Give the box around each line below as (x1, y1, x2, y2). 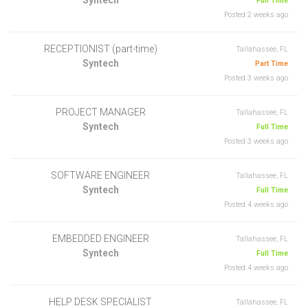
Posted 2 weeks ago (224, 10, 288, 19)
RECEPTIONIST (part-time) (43, 43, 157, 54)
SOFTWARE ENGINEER (51, 169, 150, 181)
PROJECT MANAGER (55, 106, 146, 118)
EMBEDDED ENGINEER (52, 232, 149, 244)
